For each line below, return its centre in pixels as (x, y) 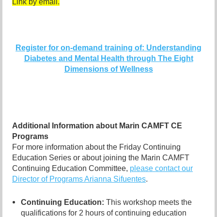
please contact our (161, 169)
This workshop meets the (149, 202)
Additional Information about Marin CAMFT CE (97, 126)
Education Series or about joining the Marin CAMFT (101, 158)
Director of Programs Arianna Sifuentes (79, 179)
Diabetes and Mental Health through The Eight (108, 59)
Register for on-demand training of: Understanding (108, 48)
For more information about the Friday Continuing (96, 147)
